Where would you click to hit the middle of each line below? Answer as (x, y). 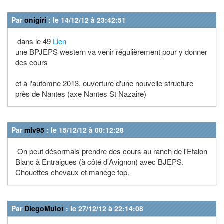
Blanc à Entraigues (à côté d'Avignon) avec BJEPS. (100, 161)
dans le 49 (34, 41)
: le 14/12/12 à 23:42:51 (86, 20)
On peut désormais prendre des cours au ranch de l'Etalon (111, 151)
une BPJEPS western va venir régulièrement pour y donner (111, 51)
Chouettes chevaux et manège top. (72, 172)
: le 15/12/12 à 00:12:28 (84, 130)
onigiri (35, 20)
